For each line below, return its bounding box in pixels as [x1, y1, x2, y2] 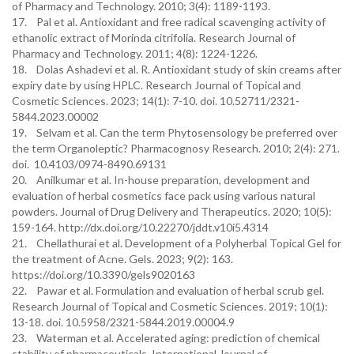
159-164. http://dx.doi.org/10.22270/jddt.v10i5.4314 [12, 220, 269, 234]
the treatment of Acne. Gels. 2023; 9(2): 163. [12, 252, 233, 265]
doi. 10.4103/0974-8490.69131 [12, 157, 167, 171]
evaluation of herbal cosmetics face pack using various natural [12, 189, 315, 202]
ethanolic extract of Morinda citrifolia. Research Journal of [12, 31, 296, 44]
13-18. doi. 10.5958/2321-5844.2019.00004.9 [12, 315, 235, 329]
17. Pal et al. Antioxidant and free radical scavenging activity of [12, 15, 326, 28]
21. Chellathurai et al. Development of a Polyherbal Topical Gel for [12, 236, 341, 250]
